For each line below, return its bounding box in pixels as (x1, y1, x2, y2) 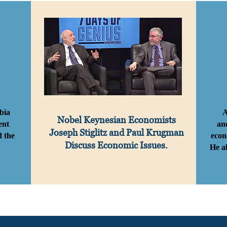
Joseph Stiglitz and (49, 127, 126, 138)
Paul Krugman (126, 127, 184, 138)
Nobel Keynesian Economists (57, 115, 176, 125)
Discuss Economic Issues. (65, 140, 168, 150)
